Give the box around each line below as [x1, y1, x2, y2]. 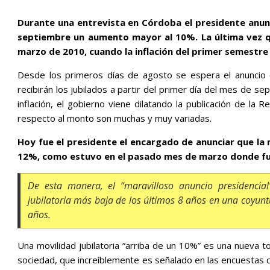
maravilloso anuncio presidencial [124, 179, 269, 193]
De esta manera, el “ [28, 179, 125, 193]
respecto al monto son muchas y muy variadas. [17, 112, 212, 125]
